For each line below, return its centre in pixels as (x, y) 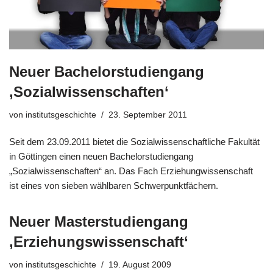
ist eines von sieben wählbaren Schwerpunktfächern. (114, 185)
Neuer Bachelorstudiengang (107, 71)
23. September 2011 (148, 115)
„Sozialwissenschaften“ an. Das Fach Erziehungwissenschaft (131, 171)
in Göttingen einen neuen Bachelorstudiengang (101, 156)
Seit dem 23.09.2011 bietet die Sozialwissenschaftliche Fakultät (134, 141)
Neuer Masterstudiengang (99, 221)
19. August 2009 (140, 264)
